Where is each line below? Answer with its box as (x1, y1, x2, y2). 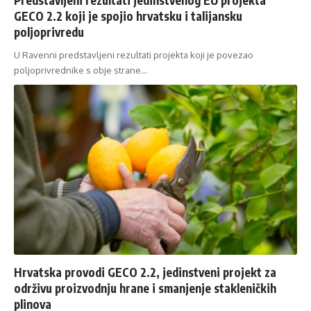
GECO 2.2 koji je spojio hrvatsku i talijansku (14, 8, 242, 24)
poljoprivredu (14, 24, 84, 40)
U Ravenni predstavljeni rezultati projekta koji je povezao (14, 49, 253, 60)
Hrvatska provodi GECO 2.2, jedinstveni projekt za (14, 264, 276, 280)
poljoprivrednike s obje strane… (14, 64, 147, 76)
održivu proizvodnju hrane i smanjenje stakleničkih (14, 280, 276, 296)
